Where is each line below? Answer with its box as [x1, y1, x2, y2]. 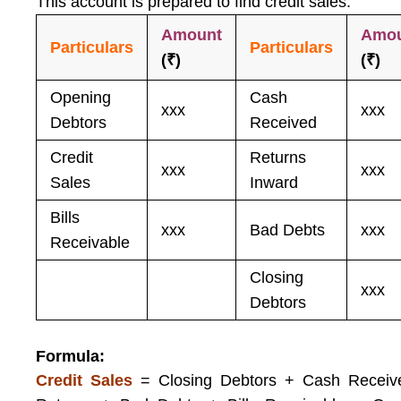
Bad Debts [250, 221, 326, 239]
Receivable [50, 234, 131, 252]
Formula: [36, 347, 106, 365]
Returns [250, 149, 307, 166]
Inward [250, 174, 299, 192]
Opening [50, 89, 112, 107]
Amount [161, 26, 223, 44]
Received [250, 114, 318, 132]
